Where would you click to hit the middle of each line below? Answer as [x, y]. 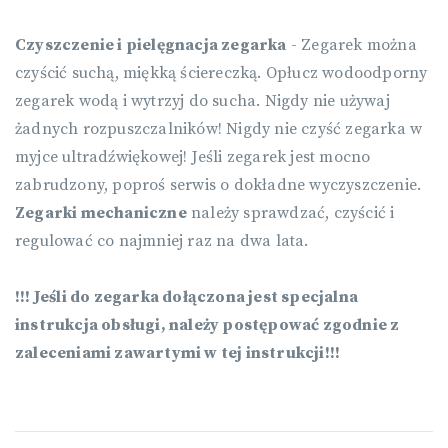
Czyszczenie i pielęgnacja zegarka [151, 45]
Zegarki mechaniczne [101, 213]
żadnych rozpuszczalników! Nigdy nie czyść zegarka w [219, 129]
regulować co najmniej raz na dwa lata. [162, 241]
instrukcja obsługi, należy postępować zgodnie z [207, 325]
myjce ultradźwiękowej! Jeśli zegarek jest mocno [193, 157]
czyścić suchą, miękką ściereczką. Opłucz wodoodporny [221, 73]
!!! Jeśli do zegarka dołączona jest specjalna [186, 297]
